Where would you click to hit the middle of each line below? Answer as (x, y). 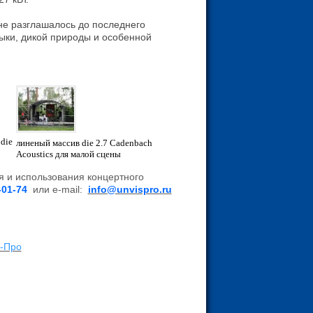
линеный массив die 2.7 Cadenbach (84, 143)
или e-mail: (57, 189)
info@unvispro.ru (130, 189)
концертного (115, 177)
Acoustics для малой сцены (68, 154)
